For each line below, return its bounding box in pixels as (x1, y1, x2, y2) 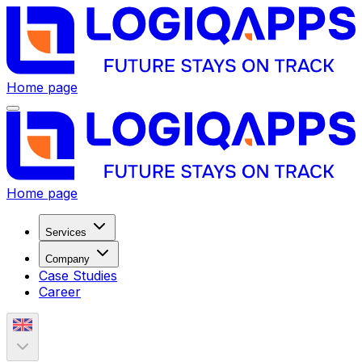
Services (45, 225, 86, 238)
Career (39, 283, 81, 300)
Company (45, 252, 90, 265)
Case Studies (39, 267, 117, 284)
